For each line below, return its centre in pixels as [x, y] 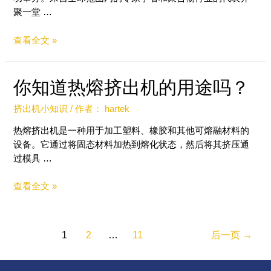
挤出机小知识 [41, 109]
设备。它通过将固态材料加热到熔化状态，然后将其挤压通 [132, 145]
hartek [117, 109]
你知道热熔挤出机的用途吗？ [132, 87]
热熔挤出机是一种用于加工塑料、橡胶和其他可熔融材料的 [132, 131]
